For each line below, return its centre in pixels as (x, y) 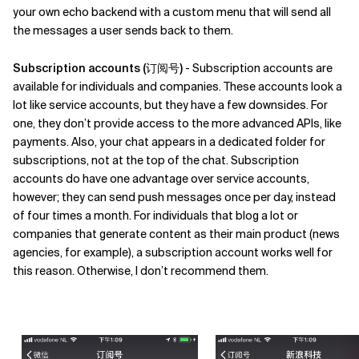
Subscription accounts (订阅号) (98, 68)
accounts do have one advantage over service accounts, (161, 179)
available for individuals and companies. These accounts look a (177, 87)
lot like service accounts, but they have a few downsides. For (170, 105)
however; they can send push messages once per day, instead (174, 197)
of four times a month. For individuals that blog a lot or (155, 216)
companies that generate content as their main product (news (176, 234)
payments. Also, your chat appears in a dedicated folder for (169, 142)
